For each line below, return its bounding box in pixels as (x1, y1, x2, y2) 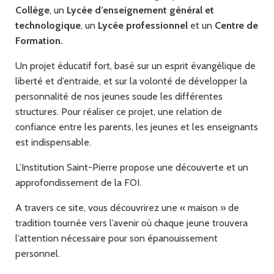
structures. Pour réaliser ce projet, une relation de (15, 105, 222, 117)
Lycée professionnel (98, 19, 188, 31)
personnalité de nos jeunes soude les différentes (15, 90, 223, 102)
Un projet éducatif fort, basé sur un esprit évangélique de (15, 59, 256, 72)
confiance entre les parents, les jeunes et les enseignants (15, 120, 258, 133)
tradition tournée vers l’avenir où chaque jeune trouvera (15, 217, 248, 229)
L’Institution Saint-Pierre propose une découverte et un (15, 161, 248, 173)
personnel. (15, 247, 60, 259)
